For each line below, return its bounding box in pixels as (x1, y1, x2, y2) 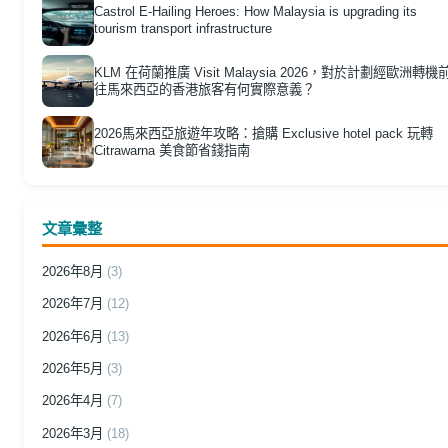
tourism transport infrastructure (93, 21, 272, 37)
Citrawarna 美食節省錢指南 (93, 142, 250, 158)
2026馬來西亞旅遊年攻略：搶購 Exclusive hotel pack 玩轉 (93, 125, 433, 141)
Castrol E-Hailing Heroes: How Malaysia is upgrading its (93, 4, 417, 20)
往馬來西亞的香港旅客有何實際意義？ (93, 81, 315, 97)
